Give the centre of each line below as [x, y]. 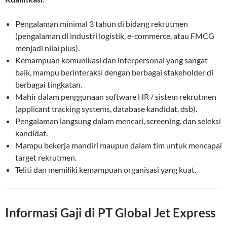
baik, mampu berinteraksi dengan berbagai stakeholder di [114, 72]
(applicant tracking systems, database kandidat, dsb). [106, 109]
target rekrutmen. [46, 158]
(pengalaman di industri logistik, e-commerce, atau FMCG [115, 36]
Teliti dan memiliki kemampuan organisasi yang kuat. [106, 170]
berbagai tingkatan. [49, 85]
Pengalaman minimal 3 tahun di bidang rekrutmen [102, 24]
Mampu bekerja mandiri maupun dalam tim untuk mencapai [119, 145]
